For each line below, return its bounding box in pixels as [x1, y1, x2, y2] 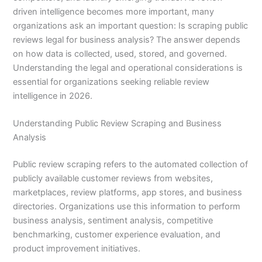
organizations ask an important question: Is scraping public [13, 20, 249, 31]
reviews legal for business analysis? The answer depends [13, 34, 241, 45]
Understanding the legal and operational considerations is [13, 62, 243, 73]
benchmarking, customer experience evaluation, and [13, 229, 221, 240]
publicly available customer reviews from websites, [13, 173, 213, 184]
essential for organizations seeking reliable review [13, 76, 210, 87]
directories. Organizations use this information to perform [13, 201, 241, 212]
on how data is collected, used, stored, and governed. [13, 48, 227, 59]
